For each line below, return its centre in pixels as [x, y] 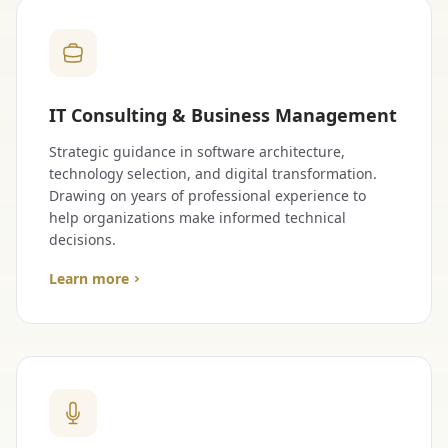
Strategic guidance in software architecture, [197, 151]
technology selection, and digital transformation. [213, 173]
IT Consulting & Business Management [223, 115]
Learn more [89, 278]
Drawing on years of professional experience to [207, 195]
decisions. [82, 239]
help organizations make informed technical [197, 217]
